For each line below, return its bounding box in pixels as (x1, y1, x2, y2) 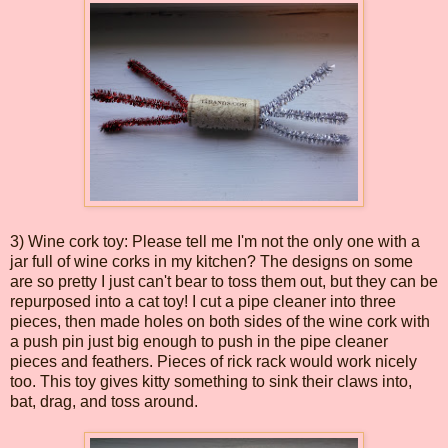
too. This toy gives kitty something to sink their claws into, (10, 372, 412, 390)
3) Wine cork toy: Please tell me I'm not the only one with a (10, 232, 420, 250)
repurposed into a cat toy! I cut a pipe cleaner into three (10, 292, 396, 310)
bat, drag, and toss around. (10, 392, 198, 410)
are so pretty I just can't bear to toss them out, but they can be (10, 272, 438, 290)
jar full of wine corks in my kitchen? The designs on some (10, 252, 413, 270)
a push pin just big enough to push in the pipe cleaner (10, 332, 388, 350)
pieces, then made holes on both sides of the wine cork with (10, 312, 430, 330)
